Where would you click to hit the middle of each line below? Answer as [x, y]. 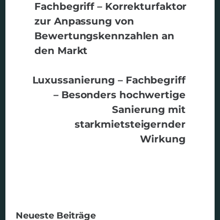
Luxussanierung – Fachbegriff [109, 80]
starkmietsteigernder [130, 124]
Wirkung [163, 138]
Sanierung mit [149, 109]
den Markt [61, 50]
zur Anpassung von [84, 21]
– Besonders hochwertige [120, 94]
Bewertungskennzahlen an [104, 35]
